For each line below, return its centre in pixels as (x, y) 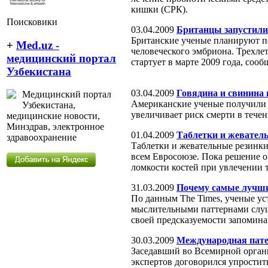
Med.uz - (38, 45)
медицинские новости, (53, 116)
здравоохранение (42, 138)
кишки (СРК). (159, 9)
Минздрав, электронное (55, 127)
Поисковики (32, 22)
